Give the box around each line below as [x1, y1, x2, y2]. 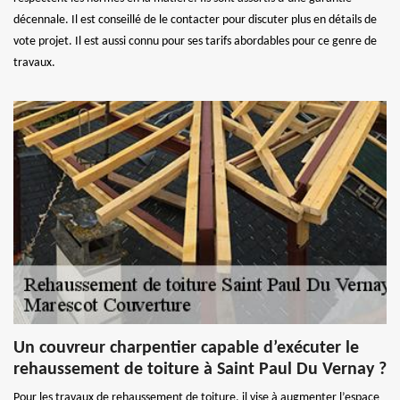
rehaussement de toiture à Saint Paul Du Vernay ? [13, 360, 387, 379]
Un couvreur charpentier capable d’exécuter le [13, 338, 359, 357]
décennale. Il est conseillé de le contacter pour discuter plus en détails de [13, 12, 377, 27]
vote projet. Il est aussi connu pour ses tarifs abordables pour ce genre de [13, 34, 377, 48]
